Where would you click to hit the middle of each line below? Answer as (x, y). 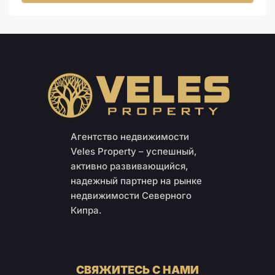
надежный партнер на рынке (136, 180)
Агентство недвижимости (130, 136)
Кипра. (86, 210)
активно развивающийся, (129, 166)
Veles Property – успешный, (134, 151)
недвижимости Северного (131, 195)
